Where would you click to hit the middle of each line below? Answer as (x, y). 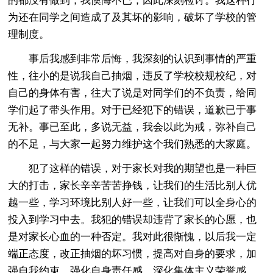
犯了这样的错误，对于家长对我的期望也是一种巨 (133, 168)
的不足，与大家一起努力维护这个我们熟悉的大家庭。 (133, 144)
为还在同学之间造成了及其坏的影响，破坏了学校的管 (133, 17)
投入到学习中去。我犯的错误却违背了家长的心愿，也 (133, 219)
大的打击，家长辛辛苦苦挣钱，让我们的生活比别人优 (133, 185)
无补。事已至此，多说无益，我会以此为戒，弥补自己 (133, 127)
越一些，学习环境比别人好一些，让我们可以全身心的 (133, 202)
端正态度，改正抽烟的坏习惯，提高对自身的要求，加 (133, 253)
